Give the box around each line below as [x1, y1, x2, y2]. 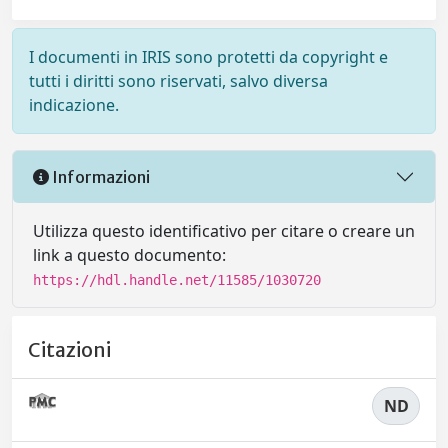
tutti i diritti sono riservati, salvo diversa [29, 70, 328, 92]
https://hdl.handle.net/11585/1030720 [33, 272, 321, 288]
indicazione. [29, 94, 119, 116]
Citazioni [28, 338, 111, 363]
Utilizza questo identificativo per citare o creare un [33, 220, 415, 242]
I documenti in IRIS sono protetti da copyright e [29, 46, 388, 68]
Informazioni [49, 166, 150, 187]
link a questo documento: [33, 244, 226, 266]
